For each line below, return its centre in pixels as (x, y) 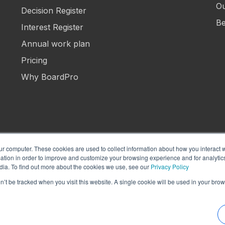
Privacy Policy (170, 166)
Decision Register (54, 10)
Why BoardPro (50, 77)
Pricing (34, 60)
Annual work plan (56, 43)
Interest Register (52, 27)
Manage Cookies (162, 164)
